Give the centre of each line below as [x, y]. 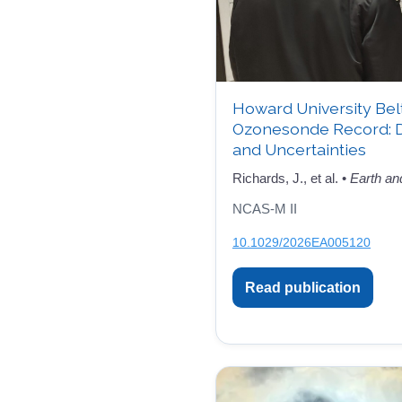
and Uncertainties [299, 149]
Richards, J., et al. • [291, 178]
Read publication [303, 287]
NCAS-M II [265, 209]
